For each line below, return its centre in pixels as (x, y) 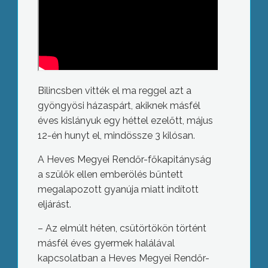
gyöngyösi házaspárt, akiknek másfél (119, 106)
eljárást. (54, 205)
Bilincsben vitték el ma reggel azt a (114, 91)
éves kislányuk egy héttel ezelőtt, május (125, 121)
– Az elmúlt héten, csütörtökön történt (122, 229)
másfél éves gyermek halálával (106, 243)
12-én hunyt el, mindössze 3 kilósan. (116, 136)
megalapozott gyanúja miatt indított (118, 190)
